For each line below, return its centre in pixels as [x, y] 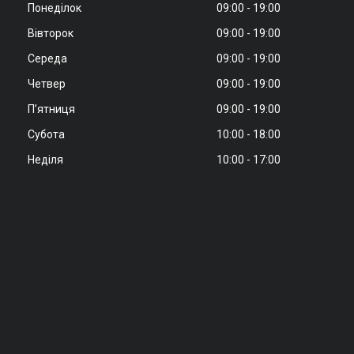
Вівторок [50, 34]
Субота [46, 135]
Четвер [46, 84]
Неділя [45, 160]
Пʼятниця [51, 109]
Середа [47, 59]
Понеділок [54, 8]
